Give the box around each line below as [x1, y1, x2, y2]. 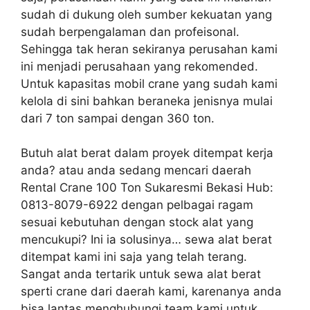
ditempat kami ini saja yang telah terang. [21, 250, 247, 264]
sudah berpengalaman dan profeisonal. [21, 24, 239, 39]
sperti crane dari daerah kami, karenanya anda [21, 284, 282, 299]
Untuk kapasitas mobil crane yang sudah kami [21, 76, 277, 91]
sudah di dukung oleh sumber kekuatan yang [21, 7, 272, 21]
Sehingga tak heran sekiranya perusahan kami [21, 42, 277, 56]
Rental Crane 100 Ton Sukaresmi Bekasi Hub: [21, 181, 273, 195]
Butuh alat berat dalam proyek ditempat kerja [21, 146, 273, 161]
